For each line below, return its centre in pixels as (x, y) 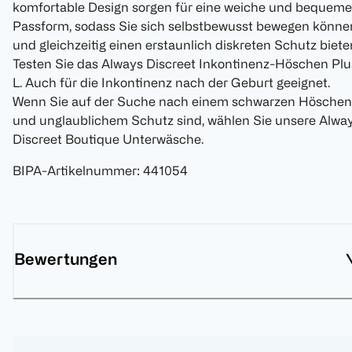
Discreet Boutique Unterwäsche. (108, 139)
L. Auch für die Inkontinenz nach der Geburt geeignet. (171, 83)
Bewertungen (66, 259)
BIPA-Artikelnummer (75, 171)
